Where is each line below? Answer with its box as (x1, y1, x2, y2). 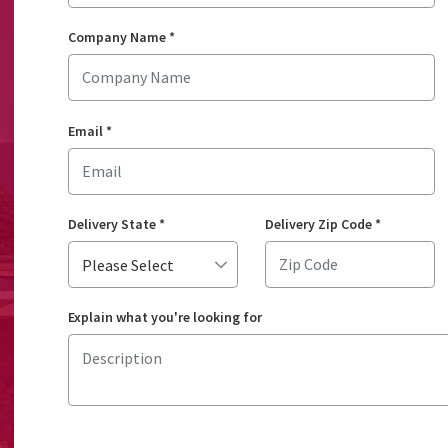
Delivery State (67, 214, 156, 233)
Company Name (67, 28, 166, 47)
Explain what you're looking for (67, 308, 262, 327)
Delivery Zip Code (264, 214, 372, 233)
